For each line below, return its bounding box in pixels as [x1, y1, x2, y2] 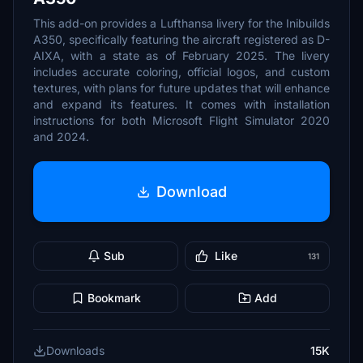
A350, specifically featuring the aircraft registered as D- [33, 32, 330, 46]
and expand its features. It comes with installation [33, 97, 330, 111]
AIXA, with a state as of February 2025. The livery [33, 49, 330, 62]
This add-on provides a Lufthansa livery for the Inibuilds [33, 16, 330, 30]
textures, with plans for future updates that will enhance [33, 81, 330, 95]
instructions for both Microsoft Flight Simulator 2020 [33, 113, 330, 127]
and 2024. [33, 130, 89, 143]
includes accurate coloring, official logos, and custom [33, 65, 330, 79]
